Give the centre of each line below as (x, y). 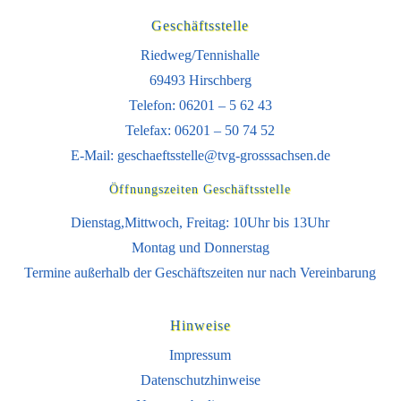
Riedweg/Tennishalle (200, 55)
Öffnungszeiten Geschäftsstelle (200, 189)
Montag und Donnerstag (200, 247)
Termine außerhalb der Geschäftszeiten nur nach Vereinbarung (200, 273)
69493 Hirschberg (200, 80)
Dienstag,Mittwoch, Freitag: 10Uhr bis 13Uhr (200, 222)
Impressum (200, 355)
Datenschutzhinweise (200, 380)
